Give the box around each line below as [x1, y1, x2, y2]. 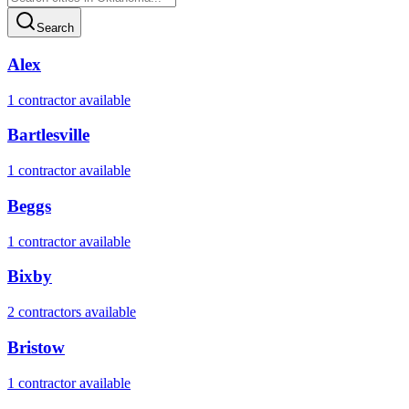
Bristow [7, 337, 65, 357]
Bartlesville [7, 125, 89, 145]
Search [37, 21, 74, 36]
